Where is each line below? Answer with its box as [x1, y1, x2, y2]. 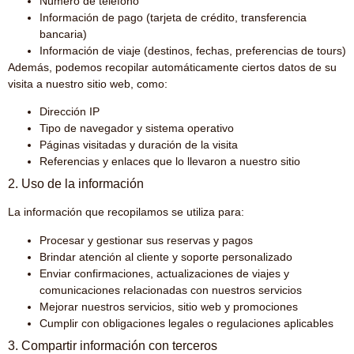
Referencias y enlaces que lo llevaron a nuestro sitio [40, 155, 300, 168]
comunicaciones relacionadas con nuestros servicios [40, 283, 302, 296]
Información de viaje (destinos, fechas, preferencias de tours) [40, 43, 346, 57]
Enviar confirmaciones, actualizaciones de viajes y [40, 266, 289, 280]
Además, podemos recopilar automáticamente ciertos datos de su [8, 60, 337, 73]
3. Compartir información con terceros [8, 338, 217, 352]
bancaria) [40, 27, 87, 40]
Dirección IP [40, 105, 100, 119]
